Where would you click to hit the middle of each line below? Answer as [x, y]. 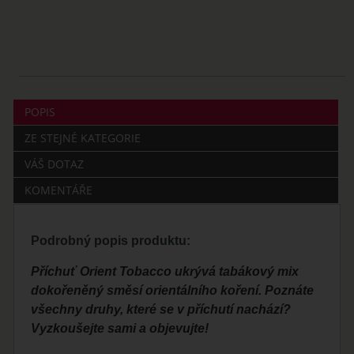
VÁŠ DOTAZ [55, 164]
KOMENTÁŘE [59, 190]
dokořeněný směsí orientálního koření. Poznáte [173, 291]
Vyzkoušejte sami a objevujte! [120, 329]
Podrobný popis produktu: [111, 241]
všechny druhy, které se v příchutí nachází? [161, 310]
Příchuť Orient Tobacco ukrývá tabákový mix [165, 272]
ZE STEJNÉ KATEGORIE [83, 138]
